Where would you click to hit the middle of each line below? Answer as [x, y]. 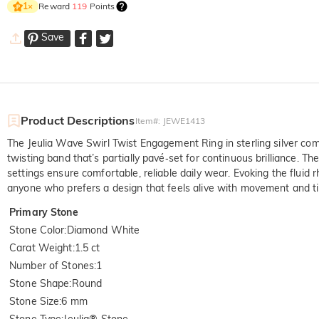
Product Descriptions [78, 120]
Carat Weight [41, 247]
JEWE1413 [184, 120]
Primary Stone [44, 212]
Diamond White [103, 230]
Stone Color [37, 230]
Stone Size [35, 301]
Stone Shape [40, 283]
